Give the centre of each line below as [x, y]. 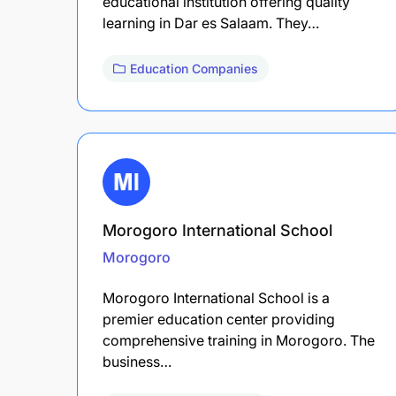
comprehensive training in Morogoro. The [239, 340]
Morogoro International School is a [216, 297]
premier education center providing [219, 319]
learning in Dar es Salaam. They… [211, 23]
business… [137, 361]
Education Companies [194, 68]
